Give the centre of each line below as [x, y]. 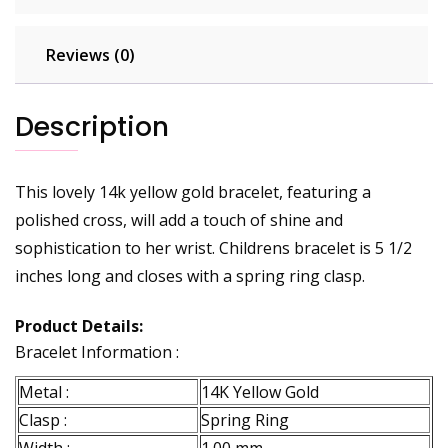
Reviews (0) [90, 55]
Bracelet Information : [97, 352]
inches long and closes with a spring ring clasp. [190, 276]
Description [92, 127]
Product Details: [79, 326]
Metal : [44, 392]
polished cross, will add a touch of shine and [179, 220]
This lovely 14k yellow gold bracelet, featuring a [193, 192]
